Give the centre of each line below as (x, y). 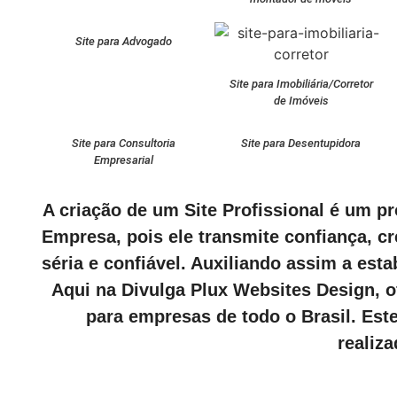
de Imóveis (301, 101)
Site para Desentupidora (301, 143)
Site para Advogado (124, 41)
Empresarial (124, 160)
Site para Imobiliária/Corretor (301, 84)
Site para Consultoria (124, 143)
